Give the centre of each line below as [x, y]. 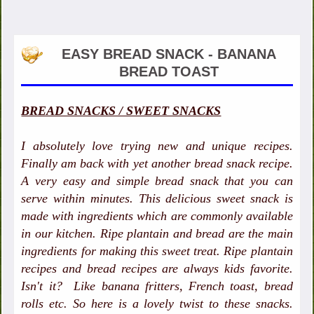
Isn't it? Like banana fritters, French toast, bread [157, 286]
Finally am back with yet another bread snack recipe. [157, 164]
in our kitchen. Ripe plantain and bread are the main [157, 234]
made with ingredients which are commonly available [157, 216]
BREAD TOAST [169, 72]
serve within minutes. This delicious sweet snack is [157, 199]
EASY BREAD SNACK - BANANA [169, 54]
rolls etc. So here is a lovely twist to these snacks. [157, 304]
